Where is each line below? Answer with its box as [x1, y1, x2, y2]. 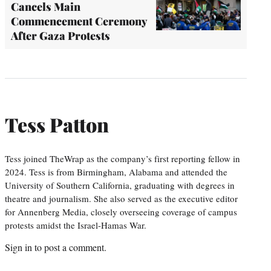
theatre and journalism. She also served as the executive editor [5, 192, 238, 204]
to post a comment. [32, 240, 106, 253]
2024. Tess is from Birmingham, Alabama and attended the [5, 165, 227, 178]
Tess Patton [5, 111, 109, 138]
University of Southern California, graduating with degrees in [5, 178, 235, 191]
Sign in [5, 240, 32, 253]
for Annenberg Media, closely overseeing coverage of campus [5, 205, 237, 218]
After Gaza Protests [11, 28, 110, 43]
